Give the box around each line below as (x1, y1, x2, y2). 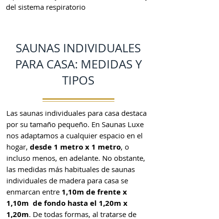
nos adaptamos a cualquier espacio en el (6, 131, 143, 140)
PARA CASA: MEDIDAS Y (15, 56, 142, 72)
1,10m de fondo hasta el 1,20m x (6, 198, 128, 208)
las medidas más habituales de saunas (6, 164, 135, 174)
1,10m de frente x (62, 187, 127, 197)
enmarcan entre (6, 187, 62, 197)
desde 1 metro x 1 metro (30, 142, 121, 152)
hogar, (6, 142, 30, 152)
